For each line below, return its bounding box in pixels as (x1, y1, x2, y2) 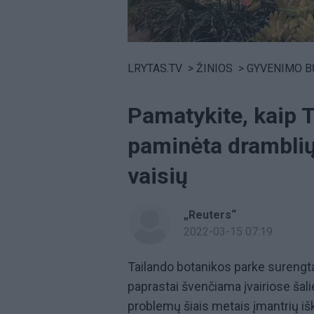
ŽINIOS (196, 61, 233, 75)
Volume (127, 40, 165, 53)
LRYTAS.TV (128, 61, 182, 75)
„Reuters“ (184, 207, 236, 221)
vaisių (128, 162, 188, 189)
